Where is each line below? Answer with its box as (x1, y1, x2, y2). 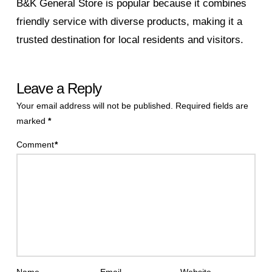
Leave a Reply (16, 80, 101, 97)
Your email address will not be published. (16, 100, 173, 110)
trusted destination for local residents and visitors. (16, 33, 243, 46)
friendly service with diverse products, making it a (16, 15, 242, 27)
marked (16, 115, 48, 126)
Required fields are (175, 100, 248, 110)
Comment (16, 139, 56, 149)
